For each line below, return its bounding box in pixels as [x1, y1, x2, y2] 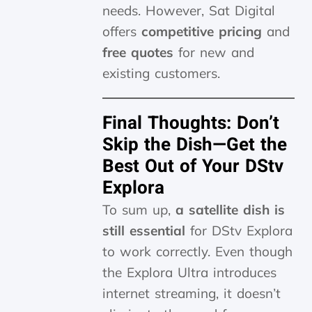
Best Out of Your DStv [102, 153, 284, 180]
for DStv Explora [185, 222, 293, 240]
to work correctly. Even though [102, 243, 293, 260]
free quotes [102, 44, 174, 61]
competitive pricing [141, 23, 263, 40]
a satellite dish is [175, 201, 286, 219]
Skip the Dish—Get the [102, 132, 288, 159]
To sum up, [102, 201, 176, 219]
